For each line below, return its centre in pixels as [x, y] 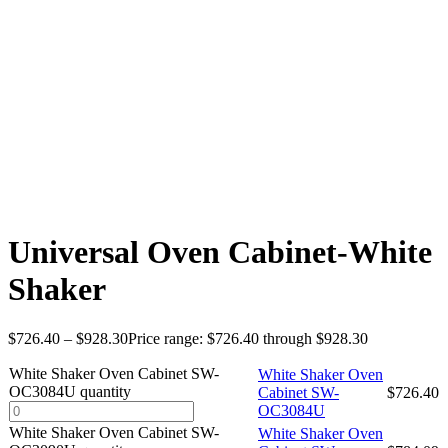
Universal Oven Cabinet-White [220, 252]
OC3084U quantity [70, 391]
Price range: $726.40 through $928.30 [248, 338]
